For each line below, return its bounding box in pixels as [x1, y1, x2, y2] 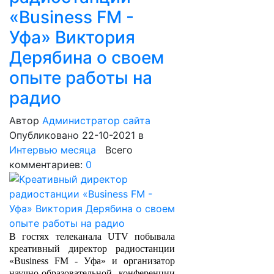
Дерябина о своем [9, 47, 164, 68]
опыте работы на [9, 67, 152, 88]
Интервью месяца [9, 144, 96, 156]
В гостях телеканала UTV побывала [9, 231, 176, 242]
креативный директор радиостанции [9, 243, 176, 254]
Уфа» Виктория [9, 27, 135, 48]
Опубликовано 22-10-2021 [9, 129, 138, 141]
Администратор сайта [42, 114, 150, 127]
